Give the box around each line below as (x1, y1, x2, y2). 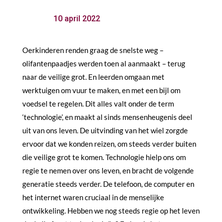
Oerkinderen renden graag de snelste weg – (22, 45, 164, 55)
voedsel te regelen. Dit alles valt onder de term (22, 99, 174, 108)
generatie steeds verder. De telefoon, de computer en (22, 179, 194, 188)
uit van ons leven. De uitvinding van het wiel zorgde (22, 125, 188, 135)
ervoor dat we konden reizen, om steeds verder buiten (22, 139, 196, 148)
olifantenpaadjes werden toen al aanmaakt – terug (22, 58, 185, 68)
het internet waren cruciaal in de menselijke (22, 192, 164, 202)
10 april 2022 (53, 13, 100, 23)
